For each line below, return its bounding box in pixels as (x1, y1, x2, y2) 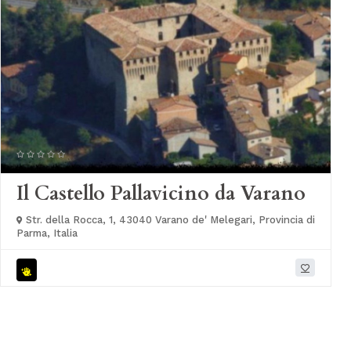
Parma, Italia (16, 227, 78, 240)
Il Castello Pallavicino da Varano (16, 180, 306, 208)
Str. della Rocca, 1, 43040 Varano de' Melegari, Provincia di (23, 214, 315, 226)
